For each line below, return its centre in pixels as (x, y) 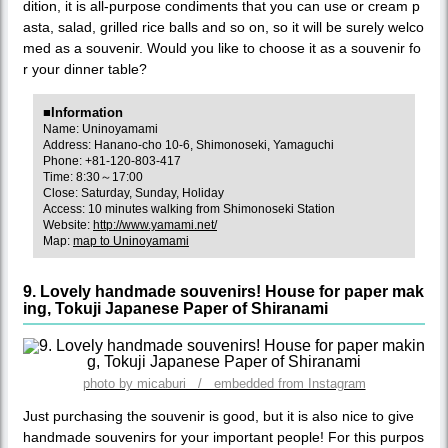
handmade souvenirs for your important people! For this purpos (223, 436)
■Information (83, 112)
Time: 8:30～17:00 (93, 176)
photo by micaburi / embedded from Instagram (224, 383)
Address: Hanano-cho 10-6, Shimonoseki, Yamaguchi (188, 144)
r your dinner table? (85, 68)
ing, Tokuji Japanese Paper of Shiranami (175, 308)
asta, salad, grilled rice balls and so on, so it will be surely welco (223, 26)
